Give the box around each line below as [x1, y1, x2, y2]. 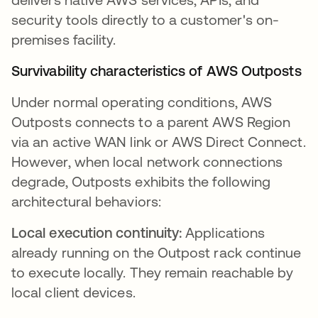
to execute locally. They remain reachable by [11, 264, 294, 281]
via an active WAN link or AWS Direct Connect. [11, 133, 306, 150]
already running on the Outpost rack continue [11, 244, 302, 261]
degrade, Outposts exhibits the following [11, 173, 271, 190]
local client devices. [11, 284, 136, 301]
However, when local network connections [11, 153, 283, 170]
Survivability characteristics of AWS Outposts [11, 62, 302, 79]
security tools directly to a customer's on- [11, 11, 280, 28]
